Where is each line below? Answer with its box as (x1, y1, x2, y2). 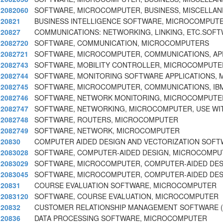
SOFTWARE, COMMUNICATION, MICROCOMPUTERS (34, 38, 209, 48)
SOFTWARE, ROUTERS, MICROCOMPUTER (34, 114, 178, 125)
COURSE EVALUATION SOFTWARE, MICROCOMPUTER (34, 180, 217, 191)
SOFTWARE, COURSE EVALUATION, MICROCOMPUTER (34, 191, 219, 202)
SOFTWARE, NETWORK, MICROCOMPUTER (34, 125, 180, 136)
